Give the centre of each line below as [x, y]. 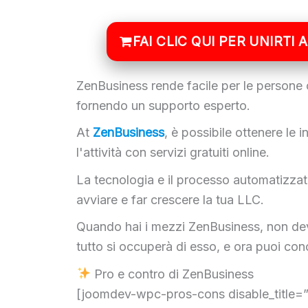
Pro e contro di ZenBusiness [172, 274]
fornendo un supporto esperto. [164, 105]
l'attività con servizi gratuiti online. [175, 153]
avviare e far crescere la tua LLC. [170, 199]
